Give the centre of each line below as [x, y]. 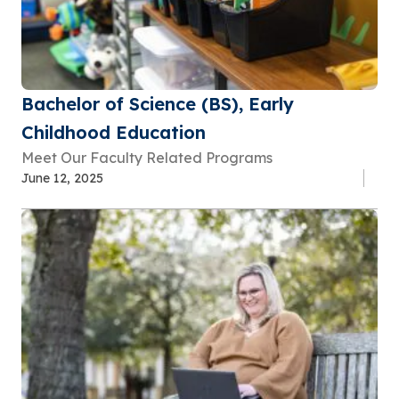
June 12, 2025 [62, 179]
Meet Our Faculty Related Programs [147, 158]
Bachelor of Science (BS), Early [158, 104]
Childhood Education [114, 133]
